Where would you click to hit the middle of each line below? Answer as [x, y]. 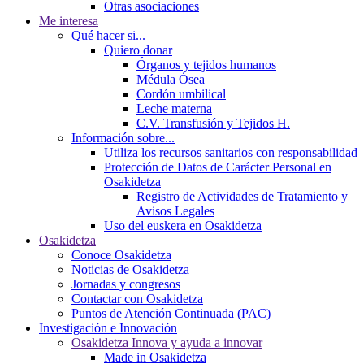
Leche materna [174, 109]
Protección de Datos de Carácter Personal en [218, 167]
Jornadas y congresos [126, 284]
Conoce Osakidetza [121, 255]
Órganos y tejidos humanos [206, 65]
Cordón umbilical [181, 94]
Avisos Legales [175, 211]
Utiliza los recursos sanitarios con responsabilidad [231, 153]
